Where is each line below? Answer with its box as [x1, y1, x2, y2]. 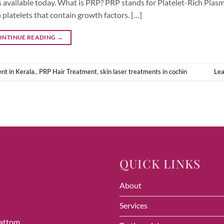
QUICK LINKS [119, 155, 201, 171]
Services [119, 200, 147, 210]
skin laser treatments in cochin [100, 67, 187, 76]
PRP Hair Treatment [39, 67, 97, 76]
